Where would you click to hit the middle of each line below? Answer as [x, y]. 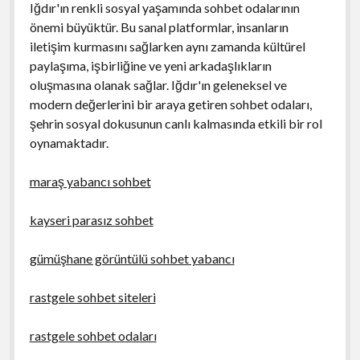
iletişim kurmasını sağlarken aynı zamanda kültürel [167, 46]
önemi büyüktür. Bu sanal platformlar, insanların [159, 27]
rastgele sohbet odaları [93, 335]
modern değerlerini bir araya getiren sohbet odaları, [170, 104]
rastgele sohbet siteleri [92, 297]
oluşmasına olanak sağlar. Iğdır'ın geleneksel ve [158, 84]
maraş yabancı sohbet [90, 181]
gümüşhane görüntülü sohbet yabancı [132, 258]
